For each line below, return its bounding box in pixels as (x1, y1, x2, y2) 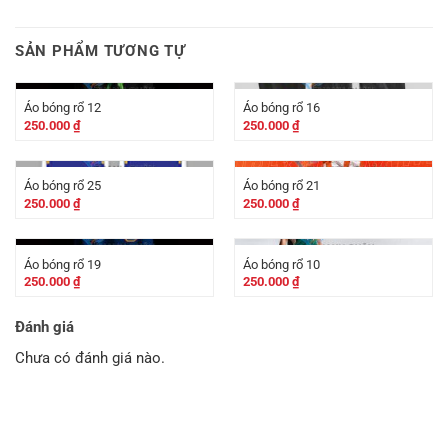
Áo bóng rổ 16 (242, 100, 320, 116)
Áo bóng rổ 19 (23, 256, 101, 272)
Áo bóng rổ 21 (242, 178, 320, 194)
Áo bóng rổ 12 (23, 100, 101, 116)
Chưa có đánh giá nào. (15, 348, 165, 367)
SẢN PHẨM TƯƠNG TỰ (15, 41, 186, 60)
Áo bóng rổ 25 (23, 178, 101, 194)
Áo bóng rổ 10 (242, 256, 320, 272)
